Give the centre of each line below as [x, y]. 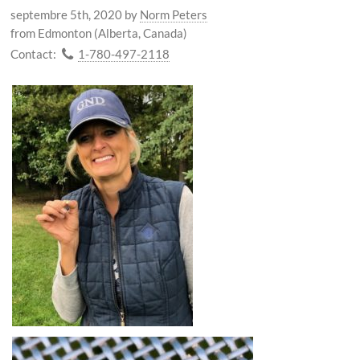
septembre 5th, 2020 [66, 14]
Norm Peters [173, 14]
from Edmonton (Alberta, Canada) [98, 33]
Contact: [33, 53]
